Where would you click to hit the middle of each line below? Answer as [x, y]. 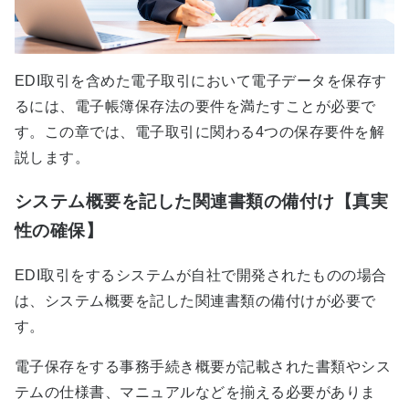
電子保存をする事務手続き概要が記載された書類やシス [203, 367]
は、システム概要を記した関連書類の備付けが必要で [195, 301]
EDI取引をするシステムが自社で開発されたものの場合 [201, 276]
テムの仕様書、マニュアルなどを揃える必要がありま [195, 393]
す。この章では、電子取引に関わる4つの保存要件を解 [199, 131]
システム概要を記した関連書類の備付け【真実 [202, 202]
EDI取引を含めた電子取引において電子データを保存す [201, 80]
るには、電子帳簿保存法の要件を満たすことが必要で [195, 106]
